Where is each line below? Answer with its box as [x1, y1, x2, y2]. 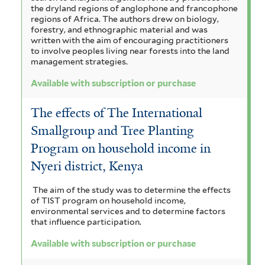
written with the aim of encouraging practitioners [31, 35, 228, 45]
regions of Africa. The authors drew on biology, [31, 14, 219, 24]
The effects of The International [31, 105, 202, 122]
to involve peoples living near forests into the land [31, 46, 230, 56]
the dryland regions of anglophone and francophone [31, 3, 238, 13]
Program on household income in [31, 140, 211, 157]
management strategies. [31, 56, 128, 66]
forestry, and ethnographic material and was [31, 24, 208, 34]
